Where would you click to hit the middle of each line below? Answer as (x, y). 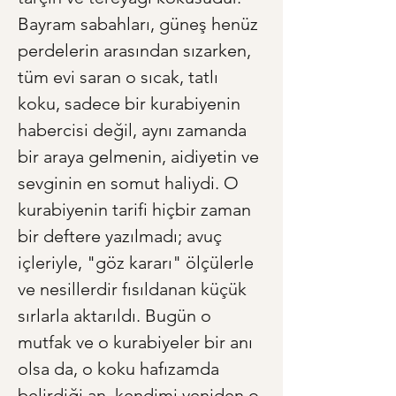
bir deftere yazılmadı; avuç (122, 236)
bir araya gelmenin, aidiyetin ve (141, 157)
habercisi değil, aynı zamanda (134, 130)
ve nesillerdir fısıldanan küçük (134, 289)
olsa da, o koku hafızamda (121, 369)
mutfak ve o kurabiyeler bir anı (137, 343)
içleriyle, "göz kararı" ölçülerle (138, 263)
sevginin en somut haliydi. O (130, 183)
